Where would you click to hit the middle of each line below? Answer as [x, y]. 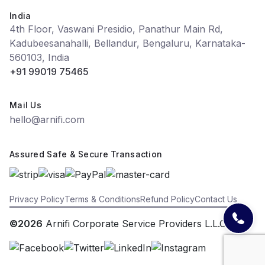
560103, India [39, 58]
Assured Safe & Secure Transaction [86, 154]
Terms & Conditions [102, 199]
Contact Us [216, 199]
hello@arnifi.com [47, 120]
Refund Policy [167, 199]
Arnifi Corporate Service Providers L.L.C [134, 223]
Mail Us [25, 105]
